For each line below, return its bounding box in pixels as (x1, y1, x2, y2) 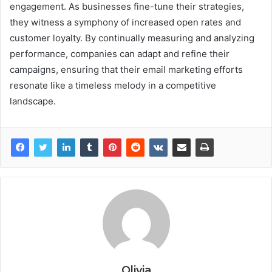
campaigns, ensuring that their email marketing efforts (10, 64, 243, 76)
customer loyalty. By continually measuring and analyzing (10, 32, 254, 44)
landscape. (10, 95, 56, 107)
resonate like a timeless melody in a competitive (10, 80, 216, 92)
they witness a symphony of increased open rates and (10, 16, 241, 29)
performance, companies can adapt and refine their (10, 48, 229, 60)
